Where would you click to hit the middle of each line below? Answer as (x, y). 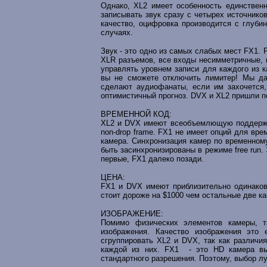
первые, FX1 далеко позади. (152, 159)
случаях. (117, 32)
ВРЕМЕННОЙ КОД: (136, 114)
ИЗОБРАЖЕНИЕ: (132, 214)
